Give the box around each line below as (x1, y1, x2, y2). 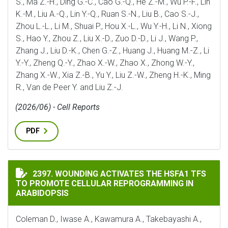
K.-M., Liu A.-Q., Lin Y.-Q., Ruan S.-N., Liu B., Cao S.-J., (16, 9, 199, 19)
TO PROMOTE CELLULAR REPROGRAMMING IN (16, 179, 193, 188)
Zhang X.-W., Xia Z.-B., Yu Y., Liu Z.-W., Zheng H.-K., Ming (16, 70, 211, 80)
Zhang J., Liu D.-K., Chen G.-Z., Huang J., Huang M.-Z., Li (16, 46, 209, 55)
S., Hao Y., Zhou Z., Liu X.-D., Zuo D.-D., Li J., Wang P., (16, 34, 198, 43)
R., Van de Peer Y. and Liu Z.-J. (16, 82, 123, 92)
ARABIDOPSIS (16, 188, 69, 198)
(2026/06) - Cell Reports (15, 102, 100, 112)
